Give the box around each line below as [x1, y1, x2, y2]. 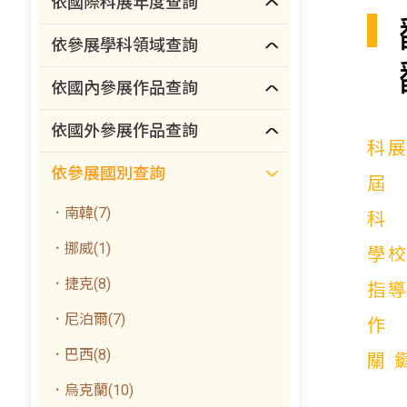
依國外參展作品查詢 [51, 121, 199, 140]
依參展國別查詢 [51, 164, 166, 183]
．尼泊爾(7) [50, 311, 126, 328]
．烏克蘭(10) [50, 382, 134, 399]
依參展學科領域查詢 [51, 35, 199, 55]
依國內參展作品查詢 [51, 78, 199, 97]
